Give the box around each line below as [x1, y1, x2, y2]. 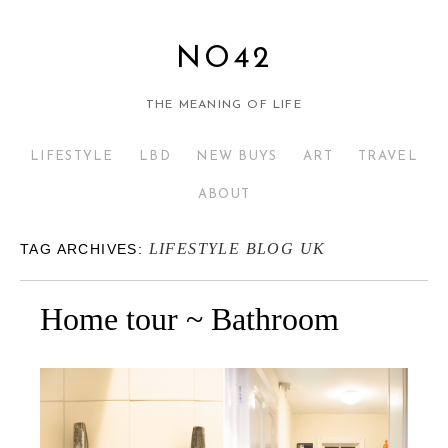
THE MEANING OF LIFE [146, 99, 302, 111]
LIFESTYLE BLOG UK [148, 240, 326, 257]
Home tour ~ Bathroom [40, 301, 339, 337]
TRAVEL [358, 150, 418, 163]
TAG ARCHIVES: [20, 241, 149, 257]
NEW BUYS [196, 150, 278, 163]
